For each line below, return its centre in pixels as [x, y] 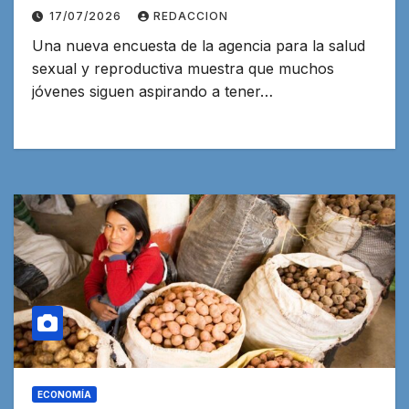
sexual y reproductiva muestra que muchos [183, 69]
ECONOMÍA [64, 394]
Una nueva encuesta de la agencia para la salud [199, 46]
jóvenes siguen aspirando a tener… [152, 92]
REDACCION [191, 16]
